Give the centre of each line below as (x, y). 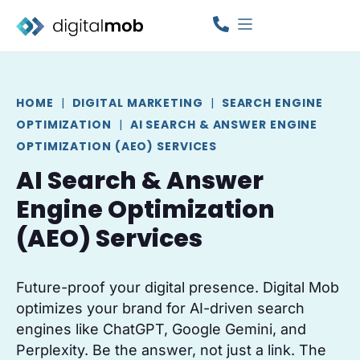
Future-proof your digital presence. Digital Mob (178, 287)
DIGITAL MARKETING (137, 102)
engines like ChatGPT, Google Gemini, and (161, 329)
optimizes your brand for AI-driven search (160, 308)
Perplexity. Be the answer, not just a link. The (171, 350)
